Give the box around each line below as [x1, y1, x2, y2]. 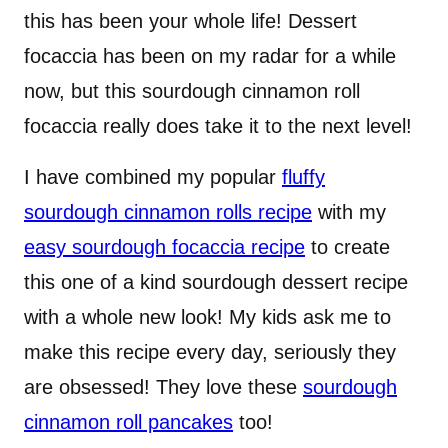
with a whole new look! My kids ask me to [24, 306, 391, 328]
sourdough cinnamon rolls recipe [24, 201, 312, 223]
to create [305, 236, 390, 258]
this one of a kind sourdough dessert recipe [24, 271, 408, 293]
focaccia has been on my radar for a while [24, 45, 396, 67]
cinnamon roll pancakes [24, 411, 233, 433]
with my [312, 201, 386, 223]
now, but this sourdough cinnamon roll [24, 80, 360, 102]
